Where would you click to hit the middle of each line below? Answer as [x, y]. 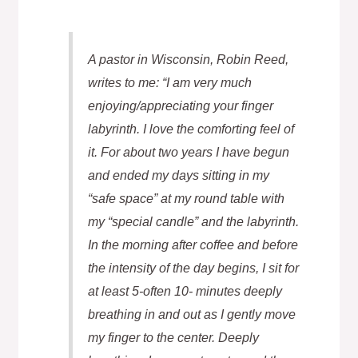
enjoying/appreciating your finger [180, 105]
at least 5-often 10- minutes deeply [185, 290]
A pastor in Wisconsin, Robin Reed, [188, 59]
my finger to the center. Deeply [173, 337]
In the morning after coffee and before [193, 244]
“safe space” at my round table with [186, 198]
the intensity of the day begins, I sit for [193, 267]
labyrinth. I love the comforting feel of [191, 128]
